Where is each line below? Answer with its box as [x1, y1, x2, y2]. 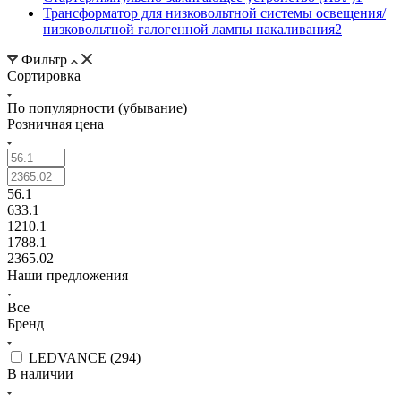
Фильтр [18, 51, 71, 67]
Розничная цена [7, 115, 104, 132]
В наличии [7, 365, 73, 381]
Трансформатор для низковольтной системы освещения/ [43, 4, 386, 21]
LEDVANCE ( [29, 349, 115, 365]
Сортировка [7, 67, 81, 83]
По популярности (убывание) [7, 99, 187, 115]
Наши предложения [7, 267, 128, 283]
